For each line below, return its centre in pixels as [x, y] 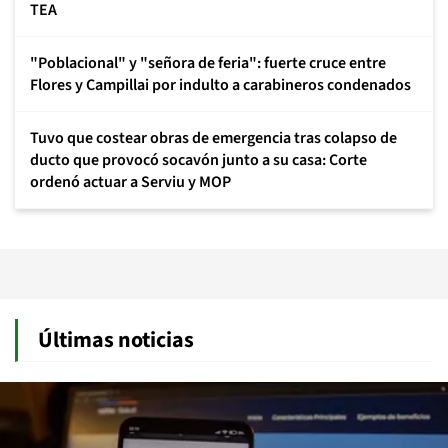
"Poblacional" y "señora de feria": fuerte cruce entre [208, 62]
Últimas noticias [116, 339]
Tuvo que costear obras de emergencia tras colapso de [213, 137]
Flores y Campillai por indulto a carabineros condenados [220, 84]
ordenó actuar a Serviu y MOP [130, 181]
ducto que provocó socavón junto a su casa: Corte [198, 159]
